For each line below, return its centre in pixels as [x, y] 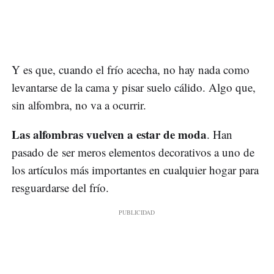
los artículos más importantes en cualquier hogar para [135, 169]
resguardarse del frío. [60, 187]
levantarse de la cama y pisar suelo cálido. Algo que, [134, 87]
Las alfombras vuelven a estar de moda [109, 134]
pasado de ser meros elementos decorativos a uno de [133, 152]
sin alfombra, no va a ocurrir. [79, 105]
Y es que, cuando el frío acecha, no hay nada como [131, 69]
